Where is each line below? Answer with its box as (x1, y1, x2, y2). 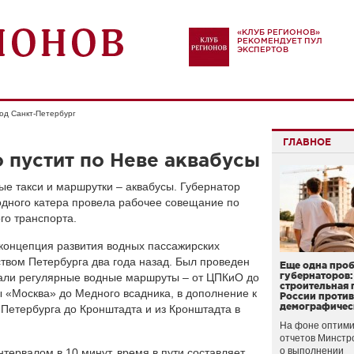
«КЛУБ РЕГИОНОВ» (237, 28, 320, 36)
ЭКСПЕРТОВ (237, 45, 288, 54)
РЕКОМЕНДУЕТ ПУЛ (237, 36, 322, 45)
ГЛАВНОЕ (283, 137, 331, 147)
